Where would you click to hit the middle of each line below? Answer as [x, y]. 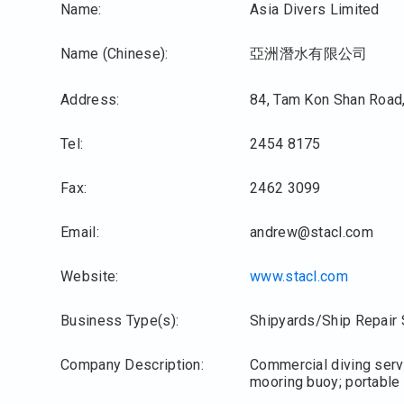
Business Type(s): [120, 320]
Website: [90, 276]
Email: [80, 232]
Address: [90, 99]
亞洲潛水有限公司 [309, 53]
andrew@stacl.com [312, 232]
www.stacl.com [299, 276]
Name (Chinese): [115, 53]
